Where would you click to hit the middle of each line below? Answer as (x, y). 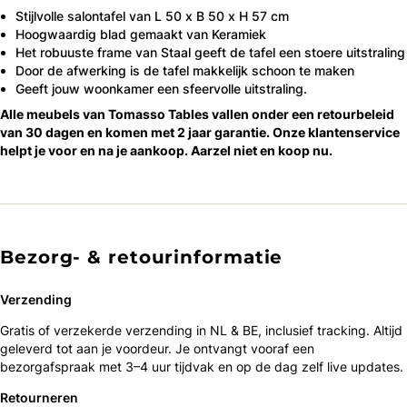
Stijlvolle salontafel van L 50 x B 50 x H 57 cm (152, 16)
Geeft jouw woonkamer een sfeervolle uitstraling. (161, 89)
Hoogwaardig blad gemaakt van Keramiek (141, 35)
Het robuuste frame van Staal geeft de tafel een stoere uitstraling (210, 53)
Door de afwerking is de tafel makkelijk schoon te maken (185, 71)
